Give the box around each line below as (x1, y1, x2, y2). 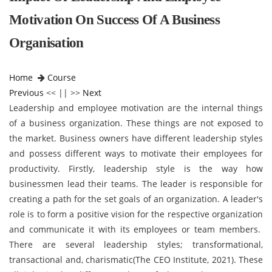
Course (47, 72, 76, 83)
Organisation (9, 35, 84, 50)
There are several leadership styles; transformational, (9, 239, 263, 250)
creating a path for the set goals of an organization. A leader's (9, 193, 263, 205)
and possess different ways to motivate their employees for (9, 148, 263, 159)
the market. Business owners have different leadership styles (9, 132, 263, 144)
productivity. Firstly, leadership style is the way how (9, 163, 263, 174)
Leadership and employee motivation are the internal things (9, 102, 263, 114)
